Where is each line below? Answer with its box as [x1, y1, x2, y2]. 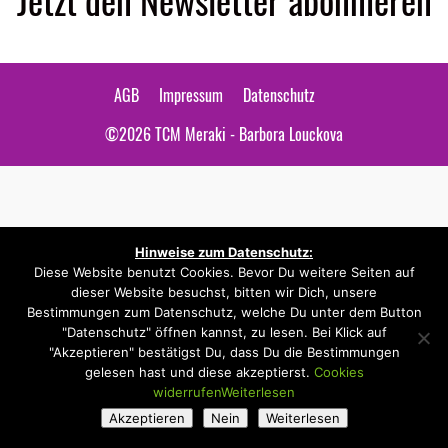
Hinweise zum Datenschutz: [135, 244, 313, 260]
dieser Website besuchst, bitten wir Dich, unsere [71, 284, 377, 300]
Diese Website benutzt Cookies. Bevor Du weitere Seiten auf [33, 264, 415, 280]
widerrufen [153, 384, 221, 400]
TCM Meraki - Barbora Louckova [151, 122, 343, 146]
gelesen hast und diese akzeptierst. [84, 364, 314, 380]
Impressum [158, 83, 223, 107]
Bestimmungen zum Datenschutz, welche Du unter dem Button [26, 304, 422, 320]
